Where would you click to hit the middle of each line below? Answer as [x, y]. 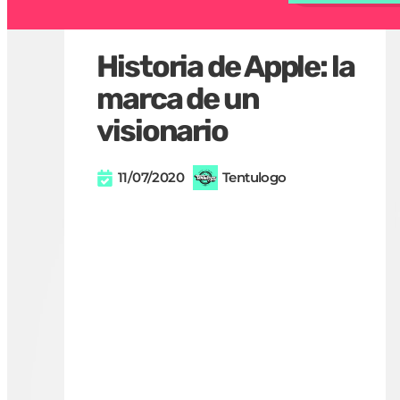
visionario [162, 131]
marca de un [178, 99]
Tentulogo [254, 177]
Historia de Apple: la [225, 67]
